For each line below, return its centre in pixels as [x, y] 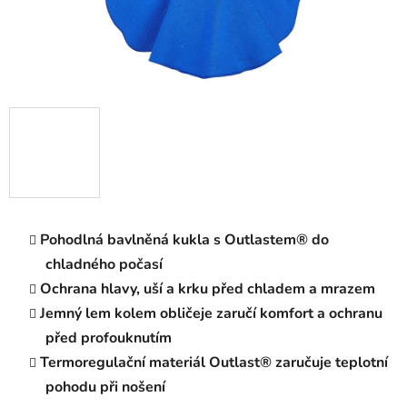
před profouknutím [109, 338]
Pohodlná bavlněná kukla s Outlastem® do [184, 240]
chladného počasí [104, 265]
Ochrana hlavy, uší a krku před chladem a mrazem [208, 289]
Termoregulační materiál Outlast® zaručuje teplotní [214, 363]
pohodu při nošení [105, 387]
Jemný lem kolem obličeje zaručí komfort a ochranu [211, 314]
